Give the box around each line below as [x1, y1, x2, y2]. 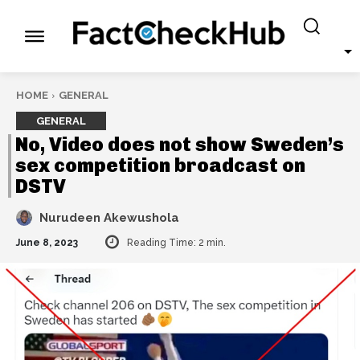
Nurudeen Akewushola [39, 211, 179, 225]
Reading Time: [127, 236, 198, 248]
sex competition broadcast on [15, 153, 305, 177]
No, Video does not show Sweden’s [15, 133, 344, 156]
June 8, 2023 [16, 236, 78, 248]
